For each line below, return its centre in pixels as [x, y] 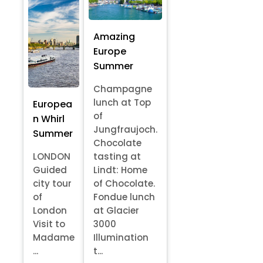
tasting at [117, 157]
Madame [54, 238]
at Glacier [116, 211]
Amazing [114, 37]
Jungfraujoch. [125, 130]
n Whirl [49, 119]
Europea [53, 104]
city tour [52, 184]
